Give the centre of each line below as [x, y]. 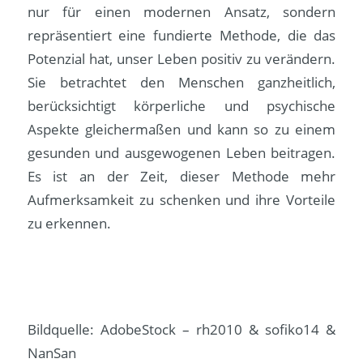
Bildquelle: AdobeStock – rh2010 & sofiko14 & [181, 330]
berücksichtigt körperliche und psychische [181, 106]
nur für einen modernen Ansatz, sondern [181, 12]
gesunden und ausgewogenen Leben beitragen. [181, 153]
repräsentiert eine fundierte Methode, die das [181, 36]
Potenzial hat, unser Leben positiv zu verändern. [181, 59]
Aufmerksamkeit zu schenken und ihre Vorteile [181, 200]
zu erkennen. [69, 224]
